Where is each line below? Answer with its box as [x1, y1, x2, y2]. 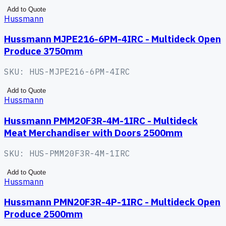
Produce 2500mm [4, 208, 83, 220]
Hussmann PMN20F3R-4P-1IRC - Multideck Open [4, 196, 220, 208]
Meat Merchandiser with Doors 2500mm [4, 126, 183, 139]
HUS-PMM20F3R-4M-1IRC [29, 148, 130, 158]
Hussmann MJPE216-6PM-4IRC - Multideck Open [4, 33, 221, 45]
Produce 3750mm [4, 45, 83, 58]
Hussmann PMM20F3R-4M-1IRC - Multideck [4, 114, 198, 127]
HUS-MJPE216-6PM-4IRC [29, 67, 130, 77]
